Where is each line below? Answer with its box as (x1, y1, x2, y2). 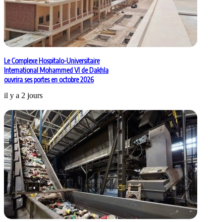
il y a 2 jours (4, 91, 43, 100)
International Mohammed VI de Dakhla (4, 66, 109, 75)
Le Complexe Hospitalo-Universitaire (4, 56, 100, 65)
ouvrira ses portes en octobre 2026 (4, 75, 94, 84)
